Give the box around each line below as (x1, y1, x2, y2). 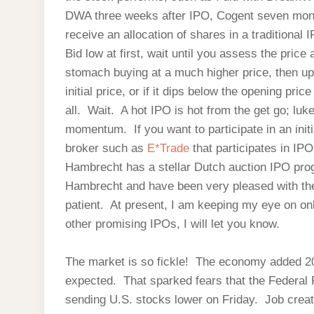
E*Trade (147, 142, 193, 155)
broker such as (65, 142, 147, 155)
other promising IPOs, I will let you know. (65, 217, 280, 231)
